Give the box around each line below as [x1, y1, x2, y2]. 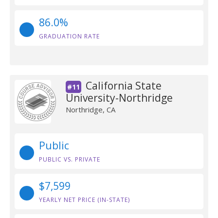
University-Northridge [65, 91, 173, 105]
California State [85, 79, 162, 92]
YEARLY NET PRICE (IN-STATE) [39, 196, 130, 204]
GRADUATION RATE [39, 32, 100, 40]
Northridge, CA [65, 105, 115, 114]
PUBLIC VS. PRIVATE [39, 155, 100, 163]
